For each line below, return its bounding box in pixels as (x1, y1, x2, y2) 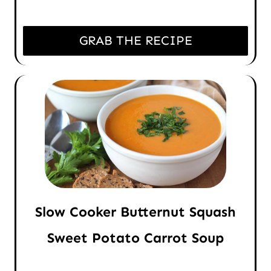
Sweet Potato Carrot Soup (47, 229, 224, 247)
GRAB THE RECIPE (79, 33, 192, 49)
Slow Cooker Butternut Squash (35, 203, 236, 221)
